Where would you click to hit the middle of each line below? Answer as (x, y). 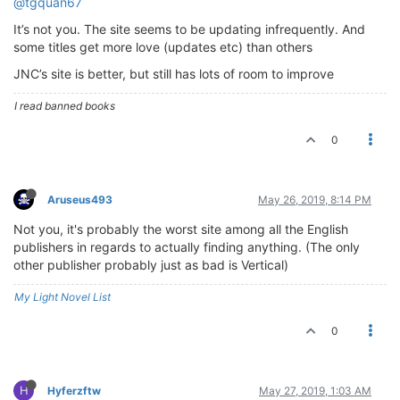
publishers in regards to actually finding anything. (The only (187, 246)
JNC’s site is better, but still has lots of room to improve (174, 73)
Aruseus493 (80, 199)
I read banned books (65, 105)
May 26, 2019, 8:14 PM (315, 199)
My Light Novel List (62, 296)
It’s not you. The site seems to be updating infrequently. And (189, 29)
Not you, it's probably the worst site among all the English (181, 229)
